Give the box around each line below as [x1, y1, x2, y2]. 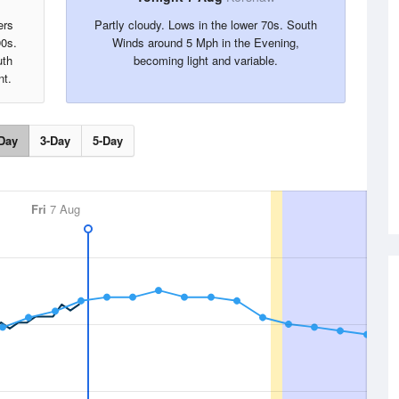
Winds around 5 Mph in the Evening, [112, 34, 299, 51]
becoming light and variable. [134, 52, 278, 69]
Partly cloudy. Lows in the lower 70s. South [94, 16, 317, 33]
